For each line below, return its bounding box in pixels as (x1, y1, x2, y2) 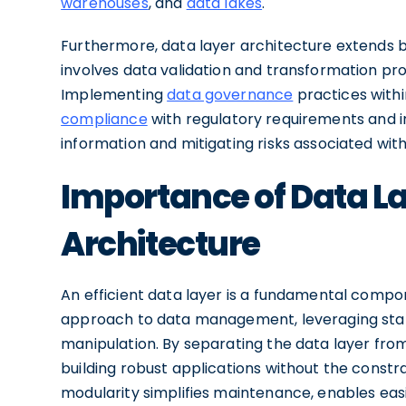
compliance (61, 109, 148, 130)
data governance (167, 84, 294, 105)
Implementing (61, 84, 168, 105)
